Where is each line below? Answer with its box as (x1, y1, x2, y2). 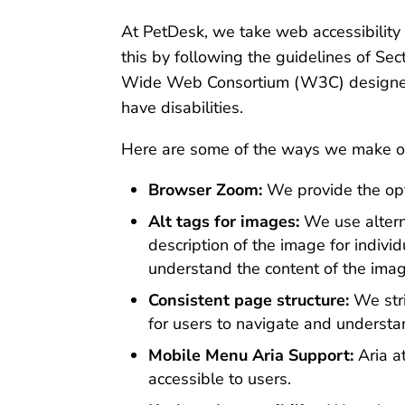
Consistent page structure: (148, 288, 350, 311)
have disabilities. (121, 96, 244, 118)
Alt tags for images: (148, 210, 300, 232)
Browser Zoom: (148, 178, 263, 201)
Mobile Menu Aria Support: (148, 344, 354, 366)
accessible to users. (148, 367, 292, 390)
